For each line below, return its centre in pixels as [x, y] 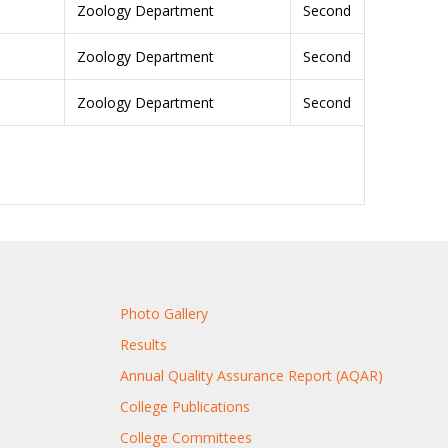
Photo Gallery [163, 313]
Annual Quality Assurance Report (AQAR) [251, 375]
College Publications [184, 406]
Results [143, 344]
